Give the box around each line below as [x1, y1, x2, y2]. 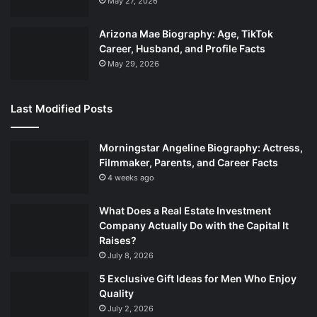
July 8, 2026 [108, 250, 154, 260]
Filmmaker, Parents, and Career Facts [99, 156, 278, 168]
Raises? [99, 234, 137, 246]
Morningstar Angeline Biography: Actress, [99, 141, 303, 154]
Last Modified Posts [11, 101, 113, 115]
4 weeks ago [108, 172, 154, 183]
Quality [99, 287, 134, 299]
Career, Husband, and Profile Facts [99, 42, 265, 54]
